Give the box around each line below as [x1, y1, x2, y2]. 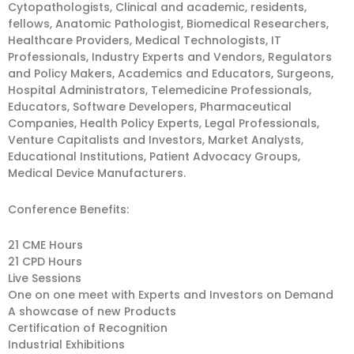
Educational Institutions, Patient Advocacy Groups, [8, 149, 300, 164]
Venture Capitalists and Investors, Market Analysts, [8, 132, 303, 148]
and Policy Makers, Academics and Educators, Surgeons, [8, 66, 333, 81]
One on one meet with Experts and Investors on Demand [8, 287, 333, 303]
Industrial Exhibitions [8, 337, 125, 352]
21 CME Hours [8, 237, 83, 253]
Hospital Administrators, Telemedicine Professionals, [8, 82, 311, 98]
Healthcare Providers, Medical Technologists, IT [8, 32, 281, 48]
